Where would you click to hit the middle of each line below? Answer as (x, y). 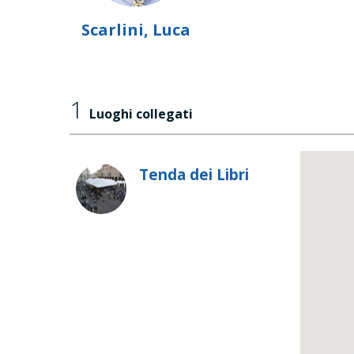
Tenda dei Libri (194, 175)
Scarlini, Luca (136, 30)
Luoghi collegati (141, 114)
